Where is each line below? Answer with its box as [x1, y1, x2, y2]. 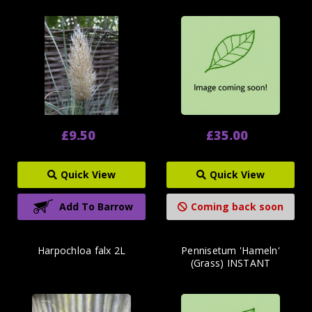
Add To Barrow [58, 199, 133, 213]
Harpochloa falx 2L [37, 243, 126, 257]
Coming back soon [190, 199, 283, 213]
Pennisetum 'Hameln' [181, 243, 280, 257]
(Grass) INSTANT [190, 256, 271, 270]
